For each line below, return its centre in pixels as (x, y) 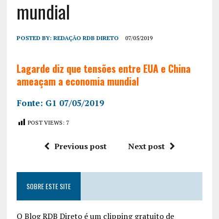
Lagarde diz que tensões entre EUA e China (103, 68)
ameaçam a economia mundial (77, 81)
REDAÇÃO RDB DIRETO (86, 38)
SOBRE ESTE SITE (48, 186)
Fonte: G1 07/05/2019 (60, 103)
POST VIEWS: (46, 122)
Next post (146, 146)
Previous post (80, 146)
